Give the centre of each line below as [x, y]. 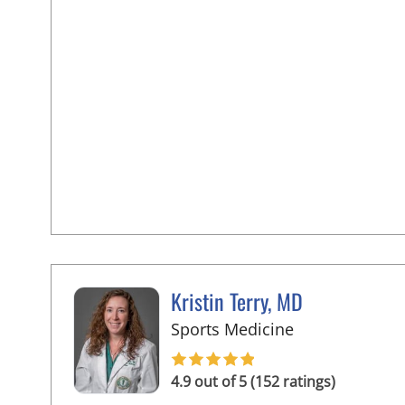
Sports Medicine [232, 329]
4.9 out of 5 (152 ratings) [253, 381]
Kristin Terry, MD [237, 301]
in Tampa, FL [341, 328]
